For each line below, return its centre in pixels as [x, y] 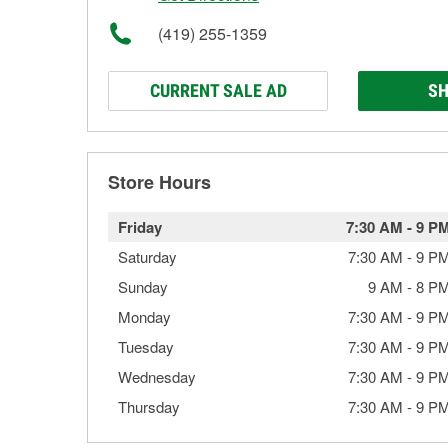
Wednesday [157, 376]
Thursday [149, 406]
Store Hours [159, 182]
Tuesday [146, 346]
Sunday [143, 286]
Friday [140, 227]
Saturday [147, 256]
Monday [144, 316]
